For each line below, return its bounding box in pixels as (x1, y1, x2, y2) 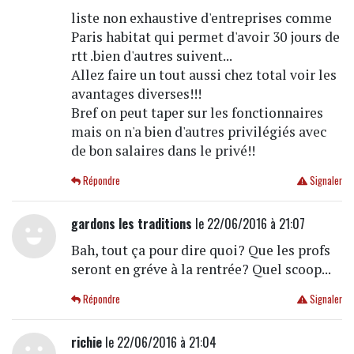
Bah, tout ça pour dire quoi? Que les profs (70, 240, 330, 259)
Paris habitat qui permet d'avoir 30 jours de (70, 27, 340, 46)
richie (70, 332, 102, 352)
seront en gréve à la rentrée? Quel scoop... (70, 259, 331, 278)
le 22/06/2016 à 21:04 (101, 332, 217, 352)
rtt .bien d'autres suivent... (70, 46, 232, 65)
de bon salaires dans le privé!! (70, 141, 255, 160)
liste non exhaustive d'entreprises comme (70, 8, 332, 27)
